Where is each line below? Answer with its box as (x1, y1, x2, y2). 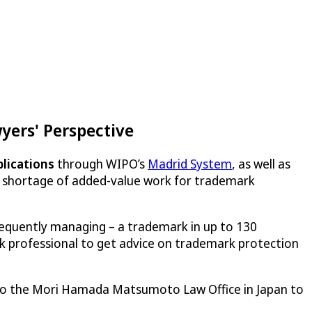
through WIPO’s (54, 155, 148, 172)
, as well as (232, 155, 290, 172)
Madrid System (148, 155, 232, 172)
